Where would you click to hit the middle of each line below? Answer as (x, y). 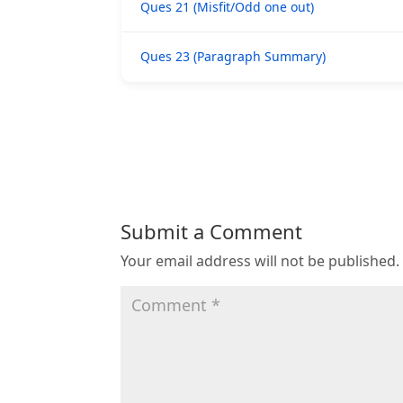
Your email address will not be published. (260, 260)
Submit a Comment (212, 231)
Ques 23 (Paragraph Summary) (233, 56)
